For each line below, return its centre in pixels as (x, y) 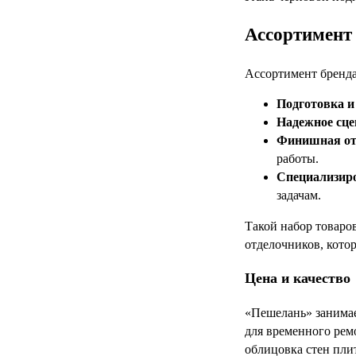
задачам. (299, 195)
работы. (298, 159)
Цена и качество (298, 279)
